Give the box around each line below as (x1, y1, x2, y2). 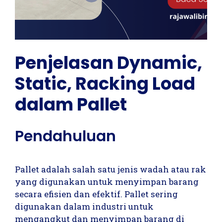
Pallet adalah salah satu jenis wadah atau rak (15, 164, 206, 175)
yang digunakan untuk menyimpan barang (15, 176, 199, 187)
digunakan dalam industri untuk (15, 201, 154, 212)
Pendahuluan (15, 126, 116, 147)
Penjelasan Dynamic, (15, 50, 202, 75)
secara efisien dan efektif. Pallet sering (15, 188, 178, 200)
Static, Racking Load (15, 71, 195, 96)
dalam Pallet (15, 92, 127, 116)
